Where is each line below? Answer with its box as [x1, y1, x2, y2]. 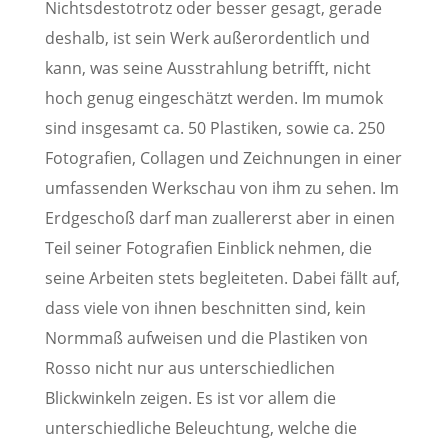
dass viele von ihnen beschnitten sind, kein [44, 296, 366, 319]
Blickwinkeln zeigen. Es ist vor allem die [44, 386, 336, 409]
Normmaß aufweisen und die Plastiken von [44, 326, 368, 349]
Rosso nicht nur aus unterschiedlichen [44, 356, 335, 379]
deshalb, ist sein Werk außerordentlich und [44, 26, 370, 49]
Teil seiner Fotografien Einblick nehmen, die [44, 236, 372, 259]
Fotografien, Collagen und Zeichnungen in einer [44, 146, 402, 169]
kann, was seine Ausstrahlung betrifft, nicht [44, 56, 371, 79]
